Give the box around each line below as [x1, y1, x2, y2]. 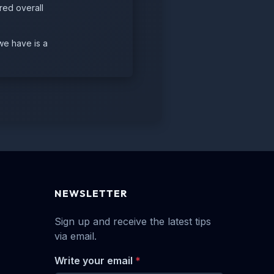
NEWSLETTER [54, 187, 127, 199]
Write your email [54, 254, 135, 267]
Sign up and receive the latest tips [54, 215, 211, 228]
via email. [54, 229, 97, 242]
